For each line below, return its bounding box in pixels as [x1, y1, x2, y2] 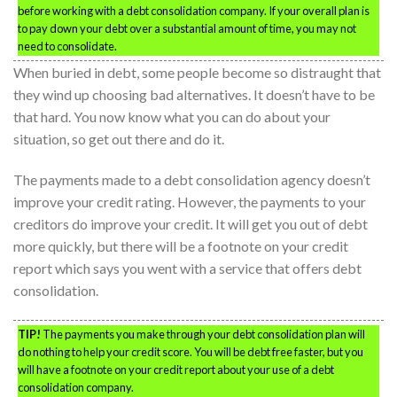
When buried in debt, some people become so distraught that [13, 64, 381, 82]
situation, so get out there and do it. [13, 130, 224, 148]
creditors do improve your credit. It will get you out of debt [13, 214, 368, 232]
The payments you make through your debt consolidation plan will [41, 326, 365, 341]
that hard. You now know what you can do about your [13, 108, 331, 126]
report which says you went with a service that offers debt [13, 259, 362, 276]
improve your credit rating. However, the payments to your [13, 192, 366, 210]
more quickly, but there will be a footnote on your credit [13, 237, 348, 254]
